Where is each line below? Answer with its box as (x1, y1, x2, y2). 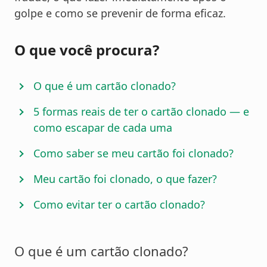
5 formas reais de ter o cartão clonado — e (33, 104, 249, 119)
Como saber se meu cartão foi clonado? (33, 146, 234, 161)
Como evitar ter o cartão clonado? (33, 197, 205, 212)
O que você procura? (14, 40, 159, 60)
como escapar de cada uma (33, 120, 172, 135)
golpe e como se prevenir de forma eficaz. (14, 6, 226, 21)
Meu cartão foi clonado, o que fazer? (33, 172, 217, 187)
